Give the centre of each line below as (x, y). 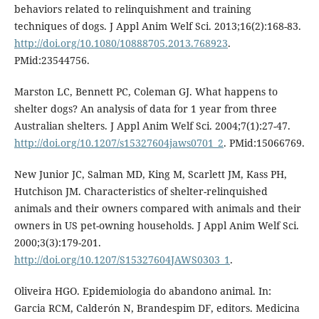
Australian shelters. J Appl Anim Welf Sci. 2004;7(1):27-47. (152, 125)
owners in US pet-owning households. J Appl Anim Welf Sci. (156, 225)
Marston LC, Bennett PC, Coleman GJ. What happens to (146, 91)
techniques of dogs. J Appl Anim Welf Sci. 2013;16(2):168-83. (157, 26)
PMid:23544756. (52, 60)
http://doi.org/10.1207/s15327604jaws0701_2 (119, 142)
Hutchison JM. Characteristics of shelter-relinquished (141, 191)
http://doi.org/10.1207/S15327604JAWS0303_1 (122, 259)
